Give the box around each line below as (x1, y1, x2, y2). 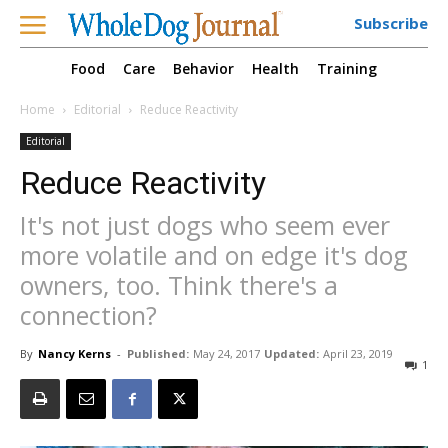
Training (317, 59, 377, 79)
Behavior (173, 59, 234, 79)
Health (252, 59, 299, 79)
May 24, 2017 (193, 346, 260, 362)
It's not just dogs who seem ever (20, 208, 390, 243)
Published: (127, 346, 189, 362)
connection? (20, 298, 157, 333)
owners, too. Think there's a (20, 268, 338, 303)
